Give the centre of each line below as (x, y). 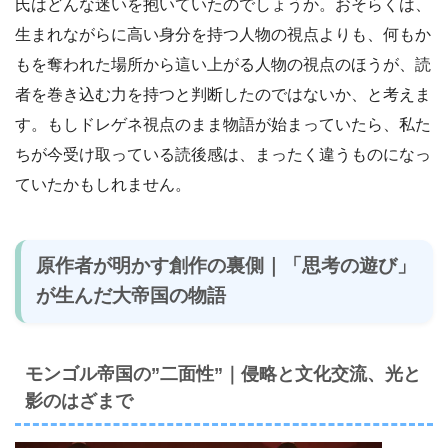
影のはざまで (79, 400)
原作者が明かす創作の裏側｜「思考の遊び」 (226, 266)
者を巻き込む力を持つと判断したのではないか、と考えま (223, 94)
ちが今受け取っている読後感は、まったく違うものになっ (223, 154)
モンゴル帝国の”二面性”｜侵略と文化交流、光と (223, 373)
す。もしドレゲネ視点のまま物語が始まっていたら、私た (223, 124)
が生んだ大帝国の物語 (131, 296)
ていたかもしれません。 (103, 184)
